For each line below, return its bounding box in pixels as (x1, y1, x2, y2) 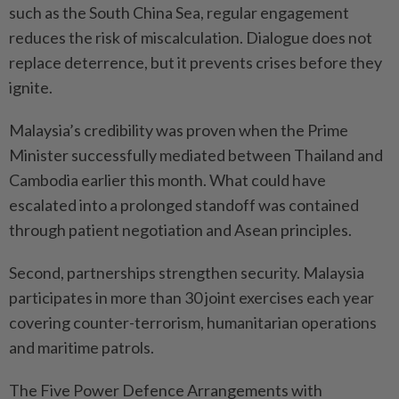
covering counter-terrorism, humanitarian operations (9, 312, 377, 332)
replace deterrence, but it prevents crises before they (9, 52, 382, 72)
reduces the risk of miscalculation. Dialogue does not (9, 27, 372, 47)
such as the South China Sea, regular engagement (9, 2, 349, 22)
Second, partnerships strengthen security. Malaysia (9, 262, 364, 282)
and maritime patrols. (9, 337, 154, 357)
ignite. (9, 77, 53, 97)
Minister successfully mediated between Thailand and (9, 144, 383, 165)
